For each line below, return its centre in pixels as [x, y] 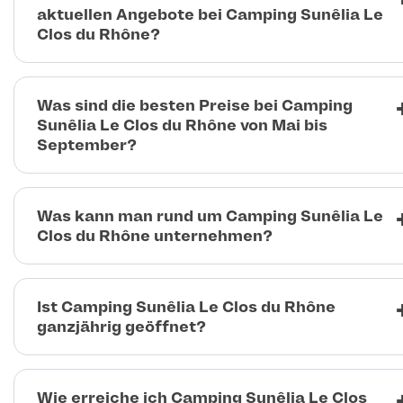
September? [87, 145]
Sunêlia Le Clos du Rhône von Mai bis [182, 125]
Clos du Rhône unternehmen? [155, 236]
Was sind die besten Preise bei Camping [195, 106]
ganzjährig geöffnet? [121, 327]
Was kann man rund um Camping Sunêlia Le [210, 216]
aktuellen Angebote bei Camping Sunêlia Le [210, 15]
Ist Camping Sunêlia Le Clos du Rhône [186, 307]
